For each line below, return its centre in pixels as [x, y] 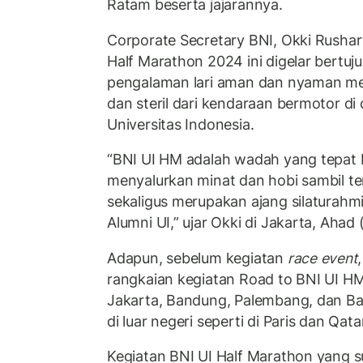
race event [322, 258]
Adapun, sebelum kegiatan [197, 258]
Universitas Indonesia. [181, 124]
